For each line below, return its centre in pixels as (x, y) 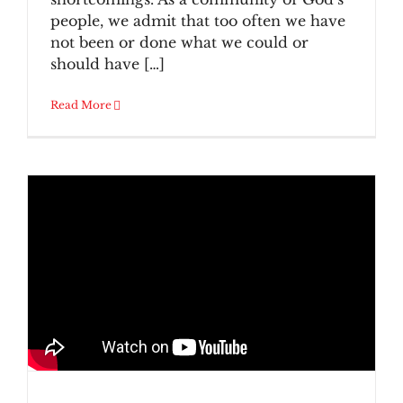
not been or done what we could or (179, 43)
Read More (81, 105)
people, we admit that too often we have (198, 21)
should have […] (107, 64)
